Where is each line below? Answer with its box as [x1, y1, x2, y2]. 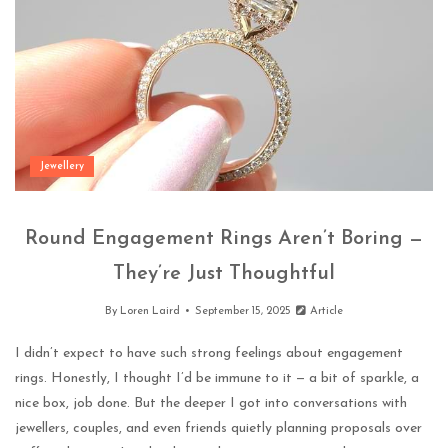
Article [307, 306, 344, 318]
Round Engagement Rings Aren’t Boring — [25, 229, 423, 250]
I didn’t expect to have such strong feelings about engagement [15, 346, 403, 362]
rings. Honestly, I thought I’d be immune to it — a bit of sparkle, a [15, 371, 419, 387]
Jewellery [40, 161, 84, 173]
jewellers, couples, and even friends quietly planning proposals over [15, 421, 422, 437]
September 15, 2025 [194, 306, 291, 318]
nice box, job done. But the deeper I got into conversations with [15, 396, 407, 412]
